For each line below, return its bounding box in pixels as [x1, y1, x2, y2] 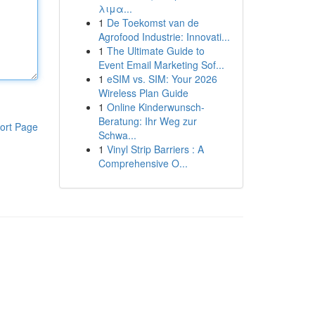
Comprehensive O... [98, 156, 188, 170]
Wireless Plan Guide [98, 86, 188, 100]
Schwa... [98, 128, 136, 142]
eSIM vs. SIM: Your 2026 [106, 72, 217, 86]
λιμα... [98, 1, 132, 15]
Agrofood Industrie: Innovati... [98, 30, 230, 44]
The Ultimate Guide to [106, 44, 205, 58]
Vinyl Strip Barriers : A [106, 142, 204, 156]
